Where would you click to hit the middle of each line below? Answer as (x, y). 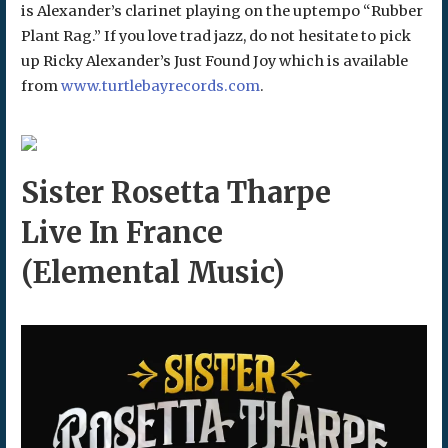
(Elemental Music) (152, 273)
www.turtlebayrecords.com (160, 85)
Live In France (121, 233)
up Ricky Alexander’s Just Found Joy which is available (214, 60)
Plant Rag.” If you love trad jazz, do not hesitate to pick (215, 35)
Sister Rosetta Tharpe (175, 193)
